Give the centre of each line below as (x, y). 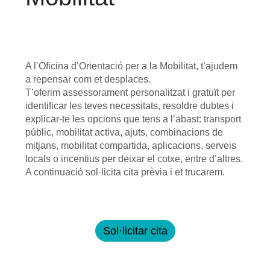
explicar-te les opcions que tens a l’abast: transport (133, 119)
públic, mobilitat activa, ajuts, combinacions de (124, 132)
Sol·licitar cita (135, 231)
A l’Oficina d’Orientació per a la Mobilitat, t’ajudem (132, 66)
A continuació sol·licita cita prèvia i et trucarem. (125, 172)
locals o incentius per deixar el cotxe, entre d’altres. (134, 159)
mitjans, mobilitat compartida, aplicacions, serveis (131, 146)
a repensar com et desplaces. (88, 79)
